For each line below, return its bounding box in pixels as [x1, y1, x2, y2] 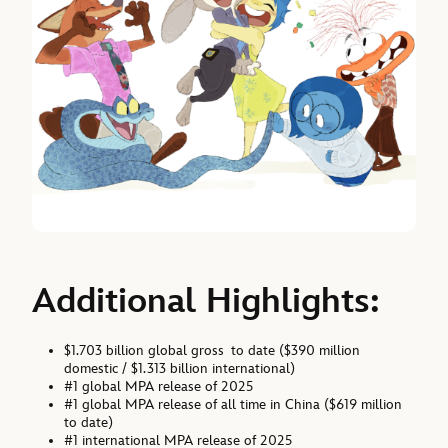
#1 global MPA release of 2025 [64, 378, 254, 396]
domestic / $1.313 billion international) [64, 360, 296, 378]
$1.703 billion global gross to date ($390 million [64, 342, 361, 360]
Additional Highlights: [32, 279, 381, 323]
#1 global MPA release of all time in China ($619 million [64, 396, 403, 414]
